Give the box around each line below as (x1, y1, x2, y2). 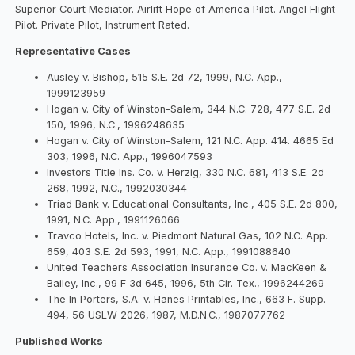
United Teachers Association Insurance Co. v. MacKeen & (47, 261, 327, 273)
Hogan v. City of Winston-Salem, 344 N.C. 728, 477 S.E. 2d (47, 102, 331, 115)
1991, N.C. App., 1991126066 (47, 213, 181, 226)
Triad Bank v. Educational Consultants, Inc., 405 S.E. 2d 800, (47, 197, 338, 210)
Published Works (15, 334, 104, 347)
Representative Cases (15, 44, 132, 57)
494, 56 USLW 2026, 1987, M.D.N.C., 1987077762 (47, 308, 286, 321)
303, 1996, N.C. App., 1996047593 (47, 150, 213, 162)
